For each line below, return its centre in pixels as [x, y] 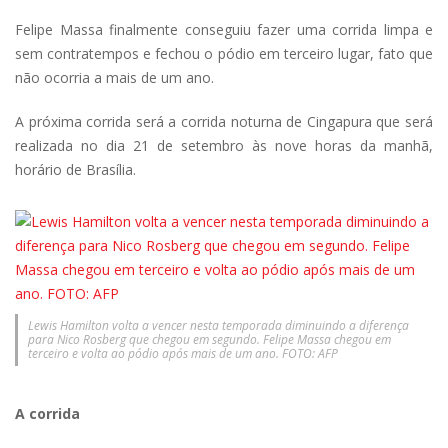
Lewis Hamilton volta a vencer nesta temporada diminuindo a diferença [218, 325]
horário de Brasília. [75, 169]
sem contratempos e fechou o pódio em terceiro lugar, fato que [224, 53]
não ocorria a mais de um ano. [114, 77]
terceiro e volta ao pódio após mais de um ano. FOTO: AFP [183, 353]
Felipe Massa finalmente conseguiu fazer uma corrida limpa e [224, 29]
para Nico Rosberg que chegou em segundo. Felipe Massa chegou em [209, 339]
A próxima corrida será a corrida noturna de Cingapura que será [224, 121]
